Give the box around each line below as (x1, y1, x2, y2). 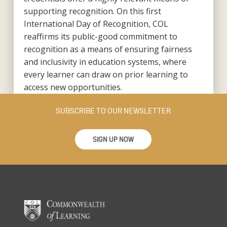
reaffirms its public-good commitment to (23, 30, 177, 42)
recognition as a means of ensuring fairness (23, 43, 192, 55)
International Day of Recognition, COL (23, 18, 168, 29)
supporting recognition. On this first (23, 5, 161, 17)
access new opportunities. (23, 81, 122, 93)
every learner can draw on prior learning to (23, 68, 188, 80)
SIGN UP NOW (93, 135, 134, 144)
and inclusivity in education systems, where (23, 56, 186, 67)
